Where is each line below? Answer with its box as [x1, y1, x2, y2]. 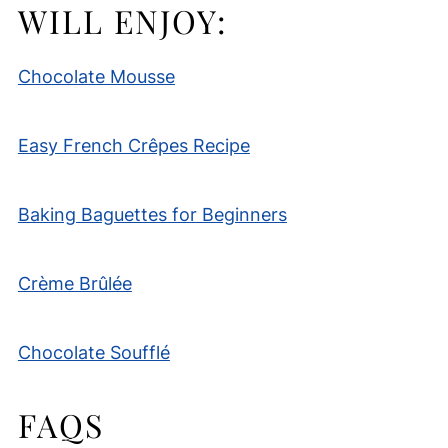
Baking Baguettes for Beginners [17, 203, 287, 225]
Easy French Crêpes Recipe [17, 134, 250, 156]
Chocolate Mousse [17, 65, 175, 87]
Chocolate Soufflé [17, 341, 170, 363]
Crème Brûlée [17, 272, 132, 294]
